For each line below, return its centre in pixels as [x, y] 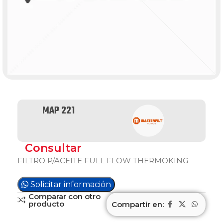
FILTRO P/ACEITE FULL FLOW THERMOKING [103, 161]
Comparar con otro [64, 196]
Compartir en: [138, 204]
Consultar [53, 148]
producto [46, 204]
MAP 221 [58, 111]
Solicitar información [71, 184]
